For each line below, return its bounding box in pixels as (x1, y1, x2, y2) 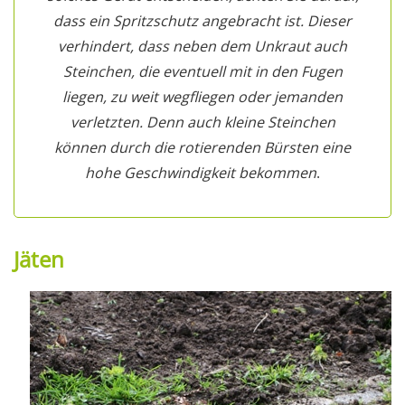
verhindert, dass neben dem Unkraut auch (58, 35, 347, 56)
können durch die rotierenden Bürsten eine (54, 137, 351, 157)
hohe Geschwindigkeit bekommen (85, 162, 316, 183)
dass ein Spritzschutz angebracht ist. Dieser (53, 10, 352, 31)
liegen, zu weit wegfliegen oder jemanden (62, 86, 343, 107)
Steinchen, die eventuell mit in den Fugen (62, 61, 343, 81)
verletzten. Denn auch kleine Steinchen (70, 111, 335, 132)
